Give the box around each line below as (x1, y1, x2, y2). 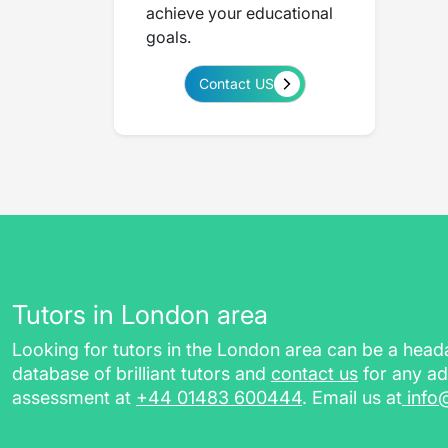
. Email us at (302, 386, 402, 408)
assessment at (12, 386, 131, 408)
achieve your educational (146, 3, 333, 23)
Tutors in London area (12, 298, 268, 330)
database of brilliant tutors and (12, 362, 266, 384)
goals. (146, 27, 191, 47)
